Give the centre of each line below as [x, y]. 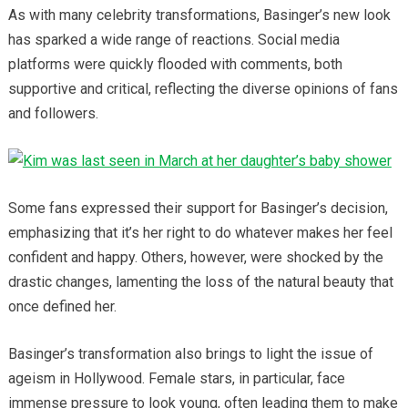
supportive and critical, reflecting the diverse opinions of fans [203, 88]
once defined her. [62, 306]
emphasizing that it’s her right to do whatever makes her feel [200, 232]
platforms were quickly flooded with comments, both [175, 64]
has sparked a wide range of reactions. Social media [173, 39]
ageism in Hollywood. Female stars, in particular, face [176, 378]
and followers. [53, 113]
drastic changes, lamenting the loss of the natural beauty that [200, 281]
